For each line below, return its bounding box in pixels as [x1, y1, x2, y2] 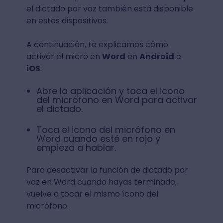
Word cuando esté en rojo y [36, 132, 160, 145]
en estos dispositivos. [26, 14, 108, 26]
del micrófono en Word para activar [36, 93, 197, 106]
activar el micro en [26, 50, 102, 62]
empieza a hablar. [36, 141, 116, 154]
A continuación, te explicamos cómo [26, 38, 168, 50]
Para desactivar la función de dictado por [26, 164, 188, 176]
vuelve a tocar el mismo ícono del [26, 188, 158, 200]
